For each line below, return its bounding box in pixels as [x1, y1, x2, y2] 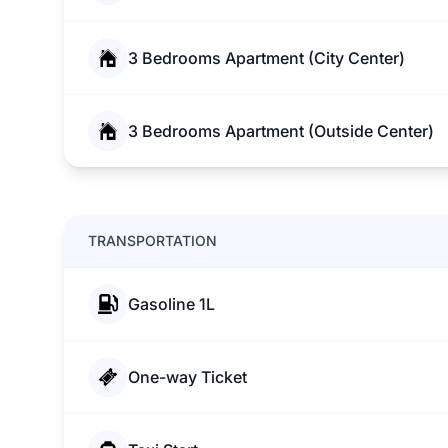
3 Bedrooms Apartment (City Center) [128, 48, 405, 68]
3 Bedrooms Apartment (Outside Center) [128, 121, 434, 141]
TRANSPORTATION [88, 232, 217, 249]
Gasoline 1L [128, 294, 215, 314]
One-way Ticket [128, 367, 247, 387]
